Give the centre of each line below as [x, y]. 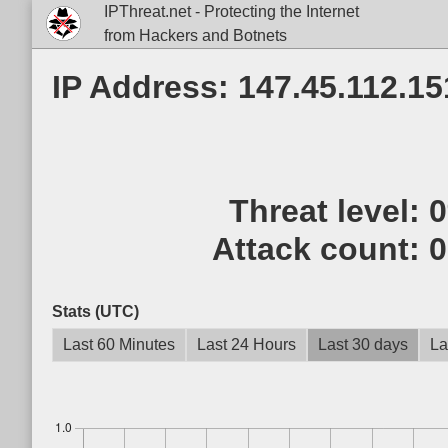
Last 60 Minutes [119, 344]
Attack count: [321, 249]
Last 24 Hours [246, 344]
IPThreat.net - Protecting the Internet [231, 11]
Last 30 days [363, 344]
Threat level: [329, 211]
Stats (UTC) [95, 311]
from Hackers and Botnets [195, 35]
